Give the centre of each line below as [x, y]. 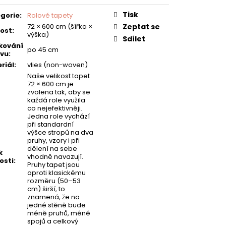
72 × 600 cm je [50, 84]
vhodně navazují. [55, 156]
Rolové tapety [50, 15]
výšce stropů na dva [60, 132]
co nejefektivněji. [55, 108]
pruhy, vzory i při [53, 140]
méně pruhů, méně [59, 213]
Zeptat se [141, 26]
